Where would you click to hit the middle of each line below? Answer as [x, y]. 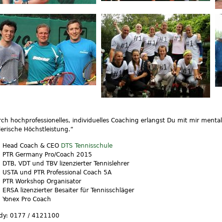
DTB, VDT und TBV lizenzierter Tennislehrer [66, 163]
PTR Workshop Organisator [42, 181]
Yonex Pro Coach [27, 199]
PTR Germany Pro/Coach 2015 [48, 154]
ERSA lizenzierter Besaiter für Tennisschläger [69, 190]
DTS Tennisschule [87, 145]
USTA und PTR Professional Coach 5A [57, 172]
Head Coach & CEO [32, 145]
